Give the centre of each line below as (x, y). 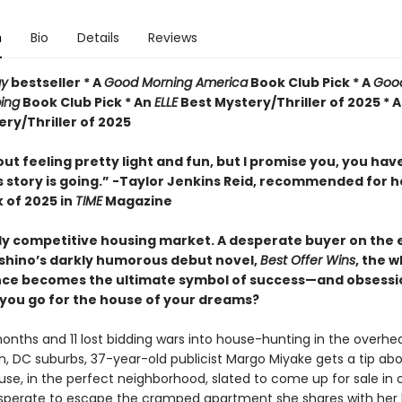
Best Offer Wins (307, 260)
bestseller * (50, 83)
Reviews (172, 38)
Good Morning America (175, 83)
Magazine (137, 201)
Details (98, 38)
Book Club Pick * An (87, 102)
